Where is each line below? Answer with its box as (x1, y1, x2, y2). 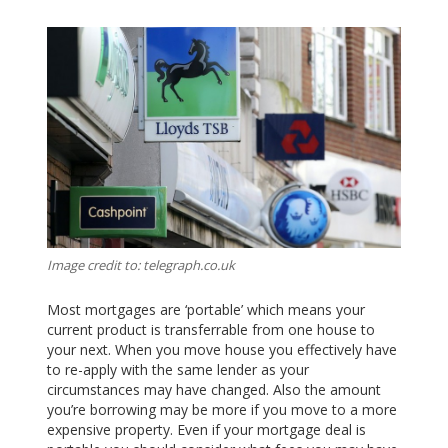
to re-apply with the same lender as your (47, 360, 310, 380)
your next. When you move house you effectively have (47, 340, 398, 360)
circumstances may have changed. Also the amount (47, 380, 382, 400)
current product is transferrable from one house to (47, 320, 376, 340)
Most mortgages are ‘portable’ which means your (47, 300, 366, 320)
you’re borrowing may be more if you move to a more (47, 400, 398, 420)
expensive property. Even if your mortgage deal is (47, 420, 367, 440)
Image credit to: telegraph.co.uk (47, 255, 236, 274)
